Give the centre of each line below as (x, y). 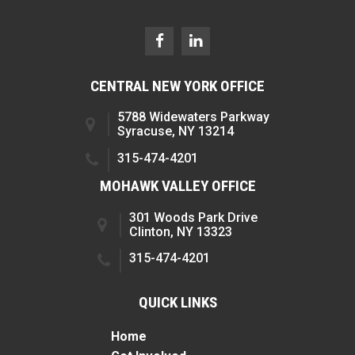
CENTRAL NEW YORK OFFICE (177, 86)
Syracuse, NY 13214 (176, 132)
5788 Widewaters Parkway (193, 117)
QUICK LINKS (177, 302)
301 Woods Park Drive (193, 217)
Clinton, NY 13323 (181, 231)
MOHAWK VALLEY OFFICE (177, 186)
